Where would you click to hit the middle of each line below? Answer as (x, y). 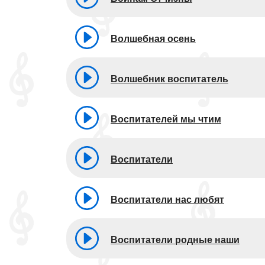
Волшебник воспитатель (169, 79)
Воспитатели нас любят (167, 199)
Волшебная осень (153, 38)
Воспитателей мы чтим (166, 119)
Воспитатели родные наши (175, 240)
